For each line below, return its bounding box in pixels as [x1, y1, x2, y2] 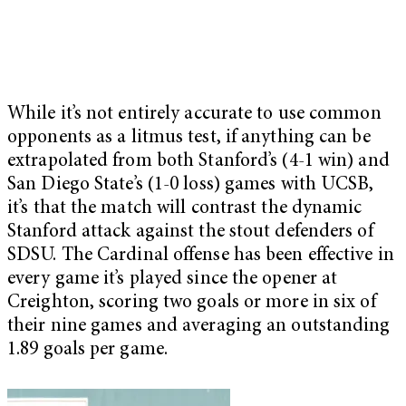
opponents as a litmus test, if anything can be [7, 129, 371, 149]
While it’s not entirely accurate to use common [7, 105, 382, 125]
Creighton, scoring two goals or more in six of [7, 294, 376, 314]
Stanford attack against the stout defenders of [7, 223, 373, 243]
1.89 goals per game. [7, 341, 169, 361]
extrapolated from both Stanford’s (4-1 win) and [7, 152, 390, 172]
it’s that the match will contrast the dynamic [7, 199, 362, 219]
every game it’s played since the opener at [7, 270, 338, 290]
